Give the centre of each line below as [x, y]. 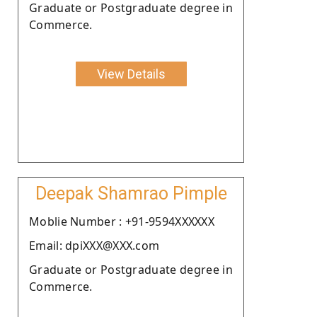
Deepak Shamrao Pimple [131, 193]
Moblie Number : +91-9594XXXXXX [122, 221]
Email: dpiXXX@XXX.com [94, 245]
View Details [131, 74]
